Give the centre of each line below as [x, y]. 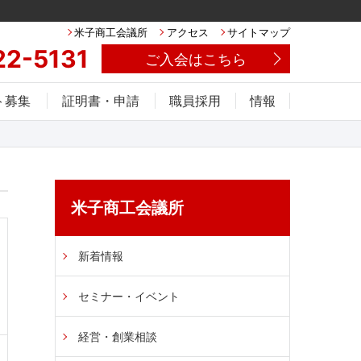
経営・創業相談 [118, 337]
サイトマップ [259, 32]
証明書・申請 [101, 100]
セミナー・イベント [129, 297]
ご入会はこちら [196, 59]
